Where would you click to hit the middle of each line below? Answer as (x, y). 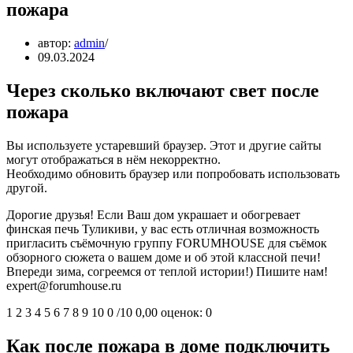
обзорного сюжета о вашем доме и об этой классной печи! (163, 257)
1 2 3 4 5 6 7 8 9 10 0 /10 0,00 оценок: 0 (109, 312)
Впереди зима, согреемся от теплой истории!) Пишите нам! (167, 271)
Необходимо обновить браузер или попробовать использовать (173, 173)
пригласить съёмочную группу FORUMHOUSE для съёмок (167, 243)
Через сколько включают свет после (163, 90)
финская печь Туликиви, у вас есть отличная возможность (163, 229)
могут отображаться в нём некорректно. (113, 159)
